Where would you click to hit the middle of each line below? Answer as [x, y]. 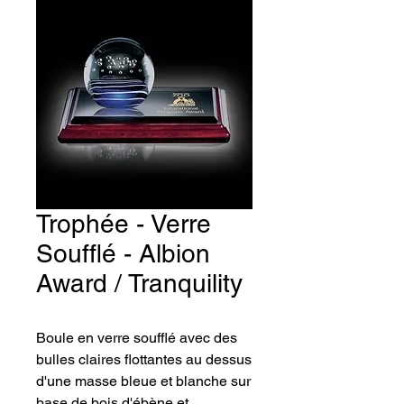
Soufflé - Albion [123, 253]
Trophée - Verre [124, 224]
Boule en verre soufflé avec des [137, 338]
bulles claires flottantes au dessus [144, 359]
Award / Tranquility [139, 283]
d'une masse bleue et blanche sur [143, 381]
